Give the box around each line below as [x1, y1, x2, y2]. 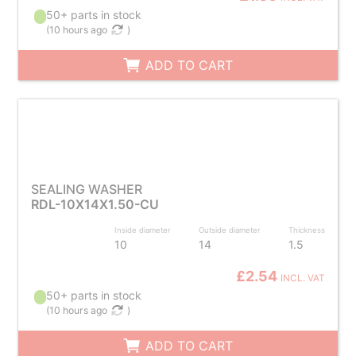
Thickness [288, 226, 326, 234]
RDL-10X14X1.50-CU [30, 196, 159, 212]
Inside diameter [114, 226, 172, 234]
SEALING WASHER [30, 181, 142, 197]
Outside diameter [199, 226, 261, 234]
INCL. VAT [281, 273, 326, 284]
